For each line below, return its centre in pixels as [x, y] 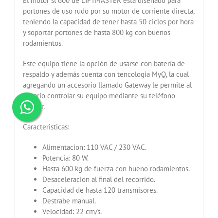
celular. [34, 106]
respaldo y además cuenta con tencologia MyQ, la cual [106, 74]
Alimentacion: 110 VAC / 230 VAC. [94, 147]
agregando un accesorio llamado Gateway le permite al [107, 85]
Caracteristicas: [46, 127]
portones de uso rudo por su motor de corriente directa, [108, 11]
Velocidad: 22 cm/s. [72, 211]
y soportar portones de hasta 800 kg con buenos [96, 32]
